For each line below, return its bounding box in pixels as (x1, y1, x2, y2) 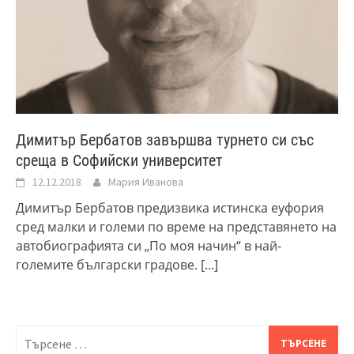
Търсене (16, 326, 68, 345)
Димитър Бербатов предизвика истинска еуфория (16, 199, 324, 217)
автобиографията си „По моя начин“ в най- (16, 237, 281, 255)
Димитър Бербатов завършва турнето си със (16, 130, 314, 150)
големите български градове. (16, 256, 201, 274)
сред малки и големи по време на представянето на (16, 218, 337, 236)
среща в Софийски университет (16, 151, 223, 171)
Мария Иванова (108, 175, 183, 190)
